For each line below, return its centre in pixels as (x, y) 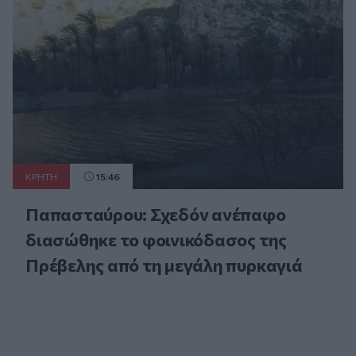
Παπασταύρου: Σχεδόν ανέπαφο (156, 214)
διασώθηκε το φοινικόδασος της (157, 239)
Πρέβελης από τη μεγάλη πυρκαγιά (164, 265)
